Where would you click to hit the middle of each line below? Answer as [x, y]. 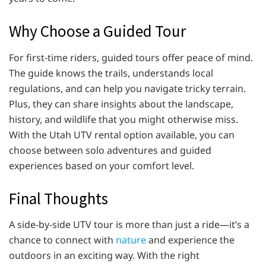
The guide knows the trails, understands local [111, 73]
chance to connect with [62, 240]
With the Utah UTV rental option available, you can [122, 134]
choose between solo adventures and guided [110, 150]
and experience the [190, 240]
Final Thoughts [58, 198]
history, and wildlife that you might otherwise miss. [123, 119]
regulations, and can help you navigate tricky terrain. [127, 88]
